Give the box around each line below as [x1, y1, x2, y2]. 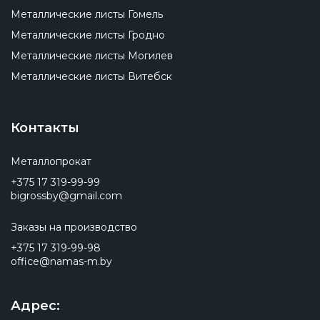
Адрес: [11, 298, 60, 314]
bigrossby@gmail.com [11, 189, 122, 202]
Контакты [11, 120, 79, 136]
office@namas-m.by [11, 255, 112, 268]
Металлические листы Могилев [11, 49, 173, 62]
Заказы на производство [11, 221, 137, 234]
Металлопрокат [11, 155, 91, 168]
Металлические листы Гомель [11, 8, 163, 21]
